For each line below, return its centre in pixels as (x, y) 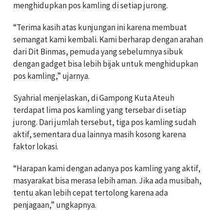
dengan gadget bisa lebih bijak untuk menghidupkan (106, 64)
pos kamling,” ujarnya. (51, 76)
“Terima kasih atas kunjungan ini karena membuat (100, 27)
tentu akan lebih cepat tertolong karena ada (91, 193)
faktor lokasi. (36, 146)
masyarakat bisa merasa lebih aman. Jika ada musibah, (107, 181)
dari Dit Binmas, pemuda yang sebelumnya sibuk (98, 52)
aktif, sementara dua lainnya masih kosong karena (100, 134)
